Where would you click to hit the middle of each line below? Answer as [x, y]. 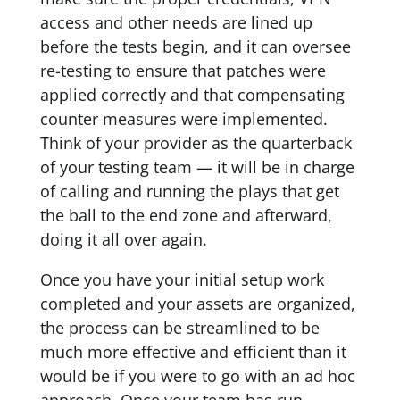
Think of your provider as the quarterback [196, 143]
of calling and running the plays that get [189, 191]
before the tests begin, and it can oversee [195, 46]
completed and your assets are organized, [197, 304]
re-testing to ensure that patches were [183, 71]
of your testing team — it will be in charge [197, 167]
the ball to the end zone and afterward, [186, 215]
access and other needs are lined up [176, 22]
